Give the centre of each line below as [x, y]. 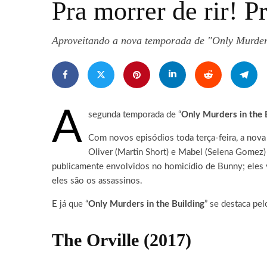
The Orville [95, 240]
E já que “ [70, 204]
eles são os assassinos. [97, 181]
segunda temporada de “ [135, 115]
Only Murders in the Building [146, 204]
